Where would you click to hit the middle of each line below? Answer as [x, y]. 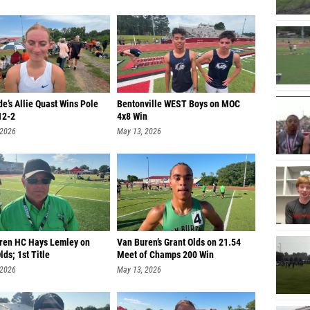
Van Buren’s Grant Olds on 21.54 [179, 243]
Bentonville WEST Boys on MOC [179, 104]
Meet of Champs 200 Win [165, 255]
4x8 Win [132, 117]
